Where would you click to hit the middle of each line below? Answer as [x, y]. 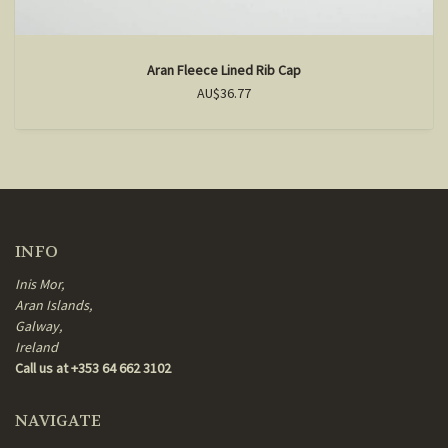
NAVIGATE [58, 420]
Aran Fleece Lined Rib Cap [224, 69]
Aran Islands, [53, 304]
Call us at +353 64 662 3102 [93, 367]
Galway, [38, 325]
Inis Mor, [39, 283]
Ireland [36, 346]
